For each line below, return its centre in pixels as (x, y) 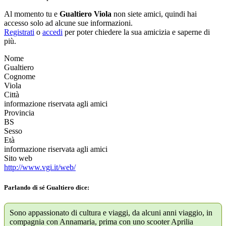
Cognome (20, 77)
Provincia (19, 113)
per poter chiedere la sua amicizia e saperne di (136, 32)
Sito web (18, 158)
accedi (52, 32)
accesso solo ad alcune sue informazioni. (68, 23)
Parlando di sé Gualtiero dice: (47, 187)
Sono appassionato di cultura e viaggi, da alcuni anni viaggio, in (111, 212)
